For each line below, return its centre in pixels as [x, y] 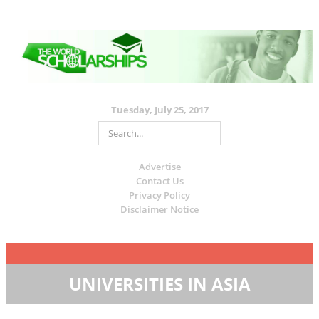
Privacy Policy [159, 195]
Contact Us [159, 181]
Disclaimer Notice [159, 209]
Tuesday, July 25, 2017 [159, 109]
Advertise [159, 166]
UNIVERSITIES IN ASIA [159, 283]
